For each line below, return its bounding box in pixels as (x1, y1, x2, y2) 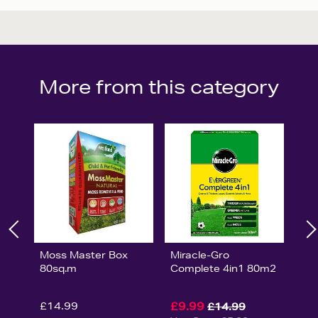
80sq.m (40, 261, 77, 275)
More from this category (39, 76, 279, 98)
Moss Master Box (40, 248, 128, 261)
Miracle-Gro (170, 248, 229, 261)
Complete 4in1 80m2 (170, 261, 276, 275)
